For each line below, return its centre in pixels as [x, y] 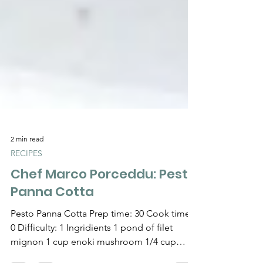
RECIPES [26, 172]
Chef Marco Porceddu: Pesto [103, 193]
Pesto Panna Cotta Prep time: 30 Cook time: [102, 232]
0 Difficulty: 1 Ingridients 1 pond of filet [92, 247]
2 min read [27, 157]
